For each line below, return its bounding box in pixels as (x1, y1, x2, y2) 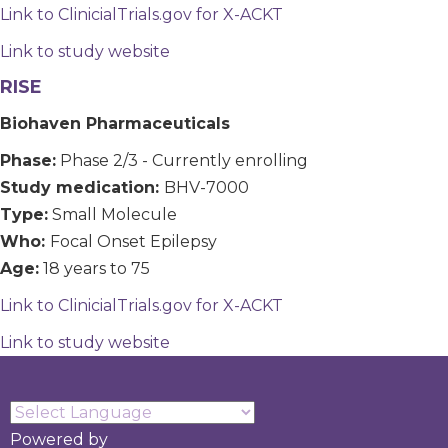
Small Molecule (48, 204, 177, 224)
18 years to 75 (39, 258, 150, 278)
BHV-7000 (164, 177, 249, 197)
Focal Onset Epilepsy (50, 231, 217, 251)
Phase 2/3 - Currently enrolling (56, 150, 308, 170)
